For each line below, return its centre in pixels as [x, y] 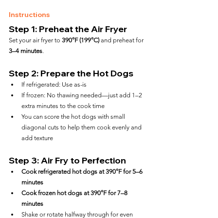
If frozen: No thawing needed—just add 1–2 [82, 95]
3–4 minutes [26, 51]
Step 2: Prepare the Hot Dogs [71, 73]
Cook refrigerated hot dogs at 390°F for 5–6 [83, 172]
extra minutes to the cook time [63, 106]
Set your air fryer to [35, 40]
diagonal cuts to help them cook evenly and [82, 127]
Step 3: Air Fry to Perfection [67, 160]
